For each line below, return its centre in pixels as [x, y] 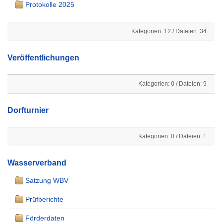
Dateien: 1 [193, 136]
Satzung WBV [47, 180]
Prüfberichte [44, 199]
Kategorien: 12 [151, 31]
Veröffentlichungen [43, 57]
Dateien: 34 [191, 31]
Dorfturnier [28, 110]
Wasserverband [37, 163]
